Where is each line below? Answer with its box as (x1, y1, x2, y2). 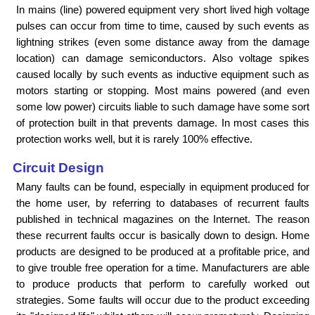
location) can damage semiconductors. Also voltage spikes (16, 52, 309, 65)
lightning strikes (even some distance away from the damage (16, 36, 309, 49)
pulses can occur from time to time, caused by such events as (16, 20, 309, 32)
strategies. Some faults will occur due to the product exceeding (16, 293, 309, 306)
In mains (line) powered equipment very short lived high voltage (16, 4, 309, 16)
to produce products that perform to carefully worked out (16, 277, 309, 290)
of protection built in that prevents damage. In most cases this (16, 117, 309, 129)
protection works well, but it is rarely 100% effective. (16, 133, 253, 146)
